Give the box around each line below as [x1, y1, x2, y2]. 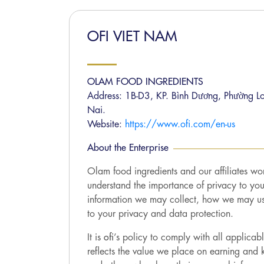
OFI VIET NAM [87, 29, 177, 44]
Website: [87, 120, 125, 129]
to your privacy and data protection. [87, 209, 233, 219]
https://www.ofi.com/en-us [125, 120, 235, 129]
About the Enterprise [87, 143, 169, 153]
